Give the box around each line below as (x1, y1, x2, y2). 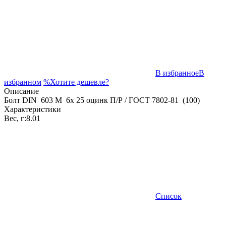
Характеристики (4, 105, 61, 114)
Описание (4, 87, 39, 96)
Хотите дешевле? (50, 78, 109, 87)
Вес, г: (4, 114, 26, 123)
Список (155, 192, 182, 201)
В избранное (155, 69, 199, 78)
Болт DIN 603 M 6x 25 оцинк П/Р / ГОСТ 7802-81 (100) (4, 96, 200, 105)
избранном (4, 78, 41, 87)
